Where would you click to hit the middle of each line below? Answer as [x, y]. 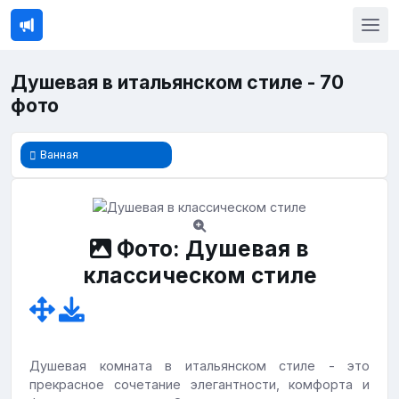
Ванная [59, 154]
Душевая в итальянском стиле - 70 [177, 82]
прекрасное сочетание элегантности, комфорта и [199, 385]
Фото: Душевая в [210, 249]
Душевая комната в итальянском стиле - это [199, 366]
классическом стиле [199, 276]
